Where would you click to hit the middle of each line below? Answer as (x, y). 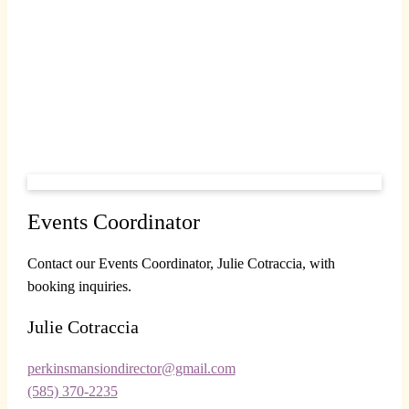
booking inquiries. (79, 287)
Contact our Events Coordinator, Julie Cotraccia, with (181, 264)
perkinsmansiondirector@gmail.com (131, 369)
